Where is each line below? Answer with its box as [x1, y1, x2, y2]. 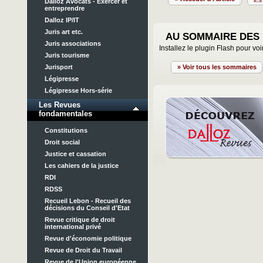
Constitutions [45, 127, 87, 134]
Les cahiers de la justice [45, 162, 119, 169]
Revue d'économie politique [45, 235, 131, 242]
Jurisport [45, 63, 73, 70]
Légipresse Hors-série [45, 87, 112, 94]
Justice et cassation [45, 150, 106, 157]
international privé [45, 223, 101, 230]
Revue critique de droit [45, 216, 115, 223]
